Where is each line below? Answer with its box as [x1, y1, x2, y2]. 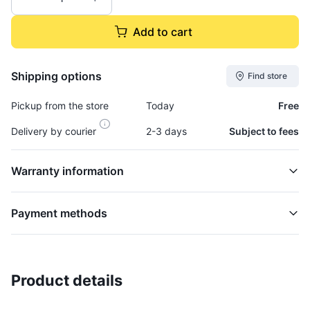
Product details [11, 271, 122, 289]
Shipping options [11, 69, 102, 83]
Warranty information [11, 164, 124, 178]
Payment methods [11, 206, 107, 220]
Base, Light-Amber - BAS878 [45, 286, 178, 298]
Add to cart [133, 25, 192, 39]
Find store [248, 71, 287, 81]
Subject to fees [229, 125, 299, 137]
